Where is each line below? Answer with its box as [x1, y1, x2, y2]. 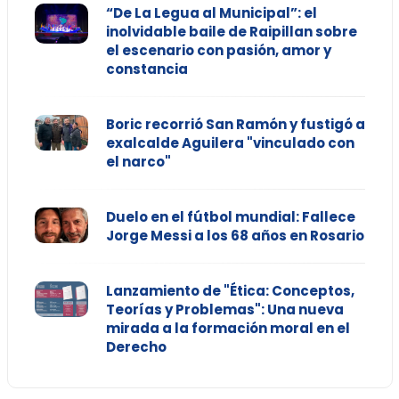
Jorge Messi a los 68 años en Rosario [105, 226, 364, 246]
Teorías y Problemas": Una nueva [105, 300, 344, 320]
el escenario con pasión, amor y [105, 41, 331, 61]
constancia [105, 60, 188, 79]
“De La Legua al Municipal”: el [105, 4, 317, 23]
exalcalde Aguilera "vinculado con [105, 134, 354, 153]
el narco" [105, 152, 171, 172]
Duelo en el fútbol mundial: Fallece [105, 208, 355, 227]
